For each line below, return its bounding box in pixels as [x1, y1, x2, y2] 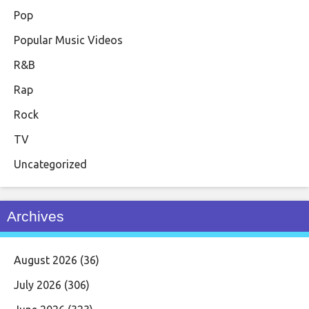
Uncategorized [14, 157, 87, 170]
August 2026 [14, 253, 77, 266]
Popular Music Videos [14, 33, 123, 46]
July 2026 [14, 278, 61, 291]
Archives [7, 208, 64, 224]
